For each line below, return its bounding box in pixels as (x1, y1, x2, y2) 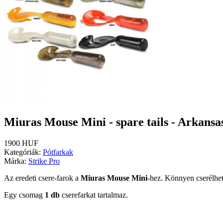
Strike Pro (28, 156, 60, 165)
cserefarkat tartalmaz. (60, 190, 128, 199)
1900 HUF (4, 138, 38, 147)
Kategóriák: (4, 147, 43, 156)
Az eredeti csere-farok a (4, 173, 81, 182)
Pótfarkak (43, 147, 73, 156)
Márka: (4, 156, 28, 165)
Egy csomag (4, 190, 45, 199)
